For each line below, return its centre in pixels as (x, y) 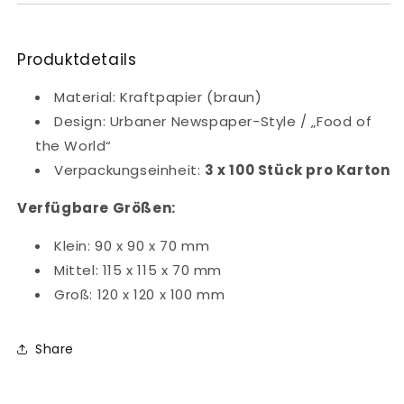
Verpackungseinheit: (129, 170)
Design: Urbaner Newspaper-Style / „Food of (213, 122)
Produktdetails (77, 60)
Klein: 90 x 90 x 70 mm (132, 246)
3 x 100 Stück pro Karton (298, 170)
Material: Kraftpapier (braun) (158, 97)
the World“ (73, 146)
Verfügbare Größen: (96, 208)
